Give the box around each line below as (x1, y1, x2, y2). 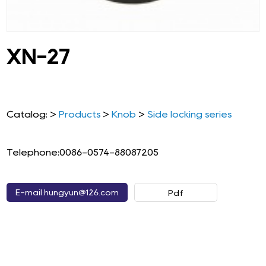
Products (59, 110, 101, 119)
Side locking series (147, 110, 232, 119)
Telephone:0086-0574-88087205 (7, 148, 159, 157)
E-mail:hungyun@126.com (15, 189, 119, 197)
